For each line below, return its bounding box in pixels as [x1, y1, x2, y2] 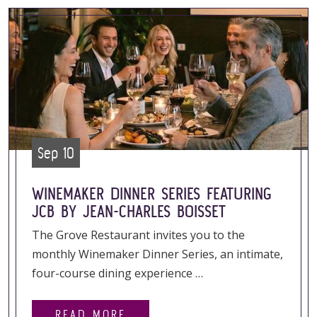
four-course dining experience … [32, 265, 203, 281]
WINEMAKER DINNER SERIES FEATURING [32, 184, 271, 203]
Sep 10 [38, 144, 74, 162]
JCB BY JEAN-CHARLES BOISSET [32, 202, 226, 221]
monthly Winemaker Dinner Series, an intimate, [32, 246, 283, 262]
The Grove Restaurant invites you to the [32, 227, 245, 243]
